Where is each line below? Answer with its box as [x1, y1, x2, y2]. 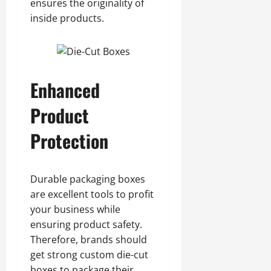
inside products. [30, 11, 104, 25]
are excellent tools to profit [30, 187, 154, 201]
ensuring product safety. [30, 217, 142, 231]
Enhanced [30, 76, 100, 103]
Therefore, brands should [30, 232, 147, 246]
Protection [30, 126, 108, 154]
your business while [30, 202, 120, 216]
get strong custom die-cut [30, 247, 148, 261]
